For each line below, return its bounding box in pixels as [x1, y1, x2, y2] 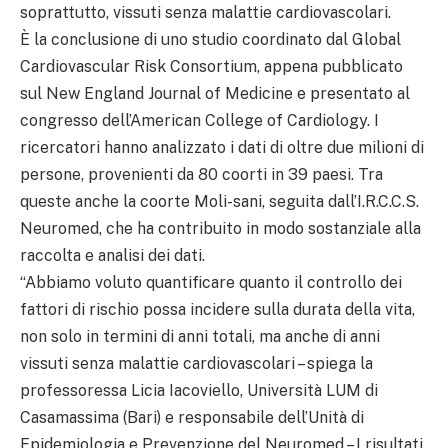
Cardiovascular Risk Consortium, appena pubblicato [20, 56, 403, 76]
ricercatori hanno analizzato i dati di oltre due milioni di [20, 137, 424, 157]
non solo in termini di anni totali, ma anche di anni [20, 326, 380, 346]
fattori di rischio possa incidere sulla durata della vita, [20, 299, 415, 319]
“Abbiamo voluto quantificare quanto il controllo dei [20, 272, 402, 292]
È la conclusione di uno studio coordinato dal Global [20, 29, 401, 49]
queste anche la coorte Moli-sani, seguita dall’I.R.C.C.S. [20, 191, 419, 211]
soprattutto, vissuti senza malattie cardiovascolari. [20, 2, 391, 22]
